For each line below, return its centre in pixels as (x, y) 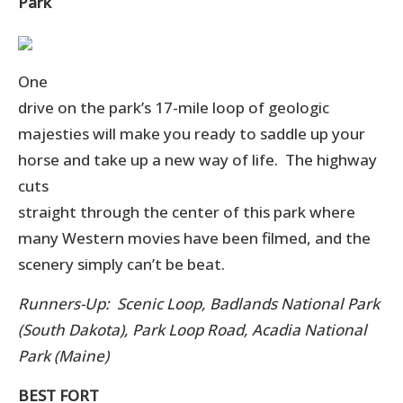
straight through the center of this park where (187, 211)
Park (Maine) (63, 355)
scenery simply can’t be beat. (121, 264)
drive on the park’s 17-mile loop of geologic (174, 107)
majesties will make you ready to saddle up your (192, 133)
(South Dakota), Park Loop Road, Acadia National (193, 329)
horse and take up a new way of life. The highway (197, 159)
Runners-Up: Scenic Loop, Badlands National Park (199, 303)
